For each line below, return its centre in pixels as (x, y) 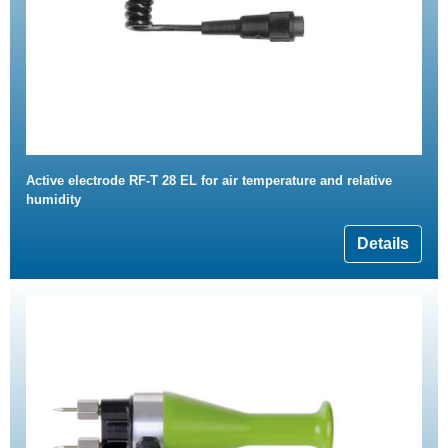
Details (383, 243)
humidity (53, 199)
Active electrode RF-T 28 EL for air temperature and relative (209, 180)
